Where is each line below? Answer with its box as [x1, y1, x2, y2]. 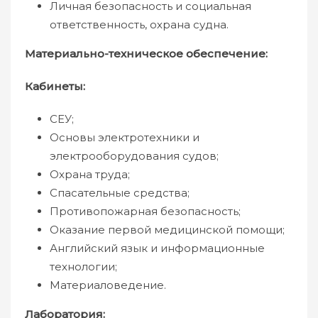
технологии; [50, 260, 117, 273]
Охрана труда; [50, 168, 130, 181]
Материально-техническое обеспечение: [25, 47, 268, 60]
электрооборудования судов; [50, 149, 219, 163]
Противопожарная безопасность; [50, 204, 241, 218]
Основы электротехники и [50, 131, 199, 144]
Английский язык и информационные [50, 241, 265, 255]
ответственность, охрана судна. [50, 18, 229, 31]
